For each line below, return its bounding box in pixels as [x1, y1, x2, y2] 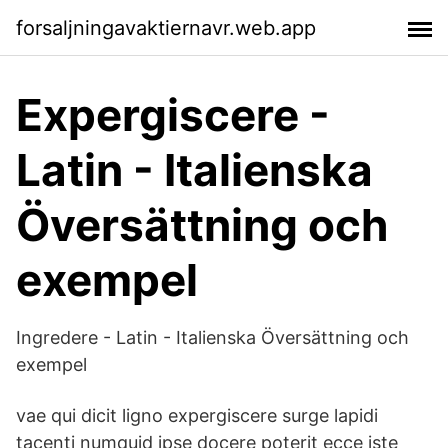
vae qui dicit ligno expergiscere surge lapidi [16, 405, 378, 426]
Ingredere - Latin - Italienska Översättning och [16, 327, 409, 348]
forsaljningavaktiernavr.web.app [16, 15, 316, 40]
